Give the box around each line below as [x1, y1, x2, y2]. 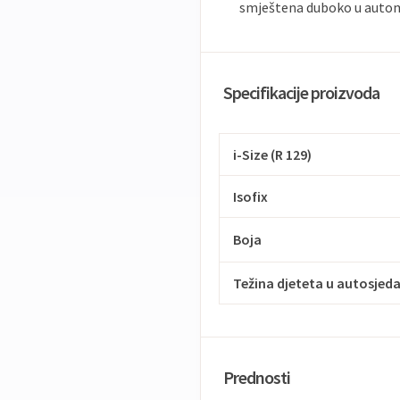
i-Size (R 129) [233, 146, 312, 163]
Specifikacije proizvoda [223, 81, 379, 104]
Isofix [233, 187, 268, 205]
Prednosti [223, 366, 290, 388]
